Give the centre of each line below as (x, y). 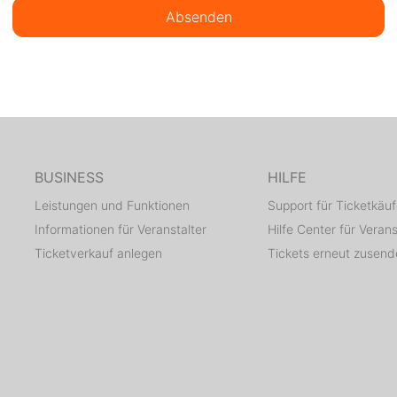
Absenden (198, 17)
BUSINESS (69, 178)
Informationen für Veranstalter (121, 230)
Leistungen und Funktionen (112, 206)
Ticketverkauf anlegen (98, 253)
